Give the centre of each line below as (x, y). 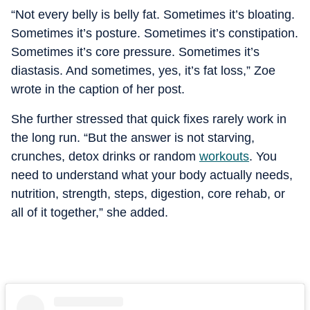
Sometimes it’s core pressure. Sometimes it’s (135, 52)
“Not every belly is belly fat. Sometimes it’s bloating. (153, 15)
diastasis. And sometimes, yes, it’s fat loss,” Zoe (143, 71)
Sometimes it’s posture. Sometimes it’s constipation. (155, 33)
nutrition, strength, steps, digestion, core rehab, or (148, 194)
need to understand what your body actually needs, (152, 175)
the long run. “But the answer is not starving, (133, 138)
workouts (224, 156)
